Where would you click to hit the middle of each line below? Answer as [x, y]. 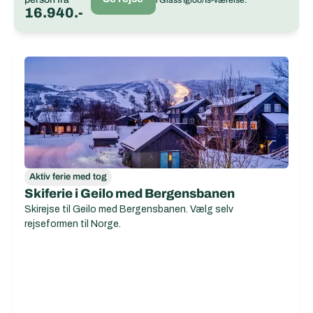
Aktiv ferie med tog [68, 177]
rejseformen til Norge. [73, 224]
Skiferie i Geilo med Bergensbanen [130, 194]
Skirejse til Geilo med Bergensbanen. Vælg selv [129, 209]
